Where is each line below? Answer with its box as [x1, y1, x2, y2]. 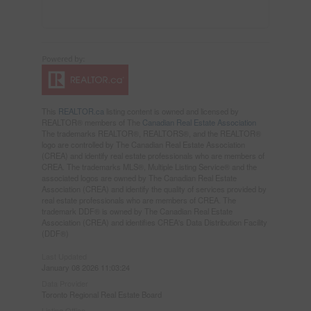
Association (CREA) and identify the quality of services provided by [41, 183, 267, 194]
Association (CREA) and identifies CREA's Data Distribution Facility [41, 216, 267, 228]
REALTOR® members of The [41, 116, 142, 128]
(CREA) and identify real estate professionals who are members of [41, 149, 264, 161]
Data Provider [41, 277, 88, 289]
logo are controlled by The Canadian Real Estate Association [41, 138, 245, 150]
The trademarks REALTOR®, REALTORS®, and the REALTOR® [41, 127, 261, 139]
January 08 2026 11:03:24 [41, 261, 130, 273]
